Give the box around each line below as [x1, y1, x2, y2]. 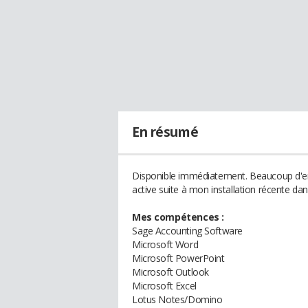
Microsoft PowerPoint [132, 252, 225, 265]
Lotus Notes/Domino [132, 293, 223, 306]
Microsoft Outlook [132, 265, 209, 278]
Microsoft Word [132, 238, 199, 251]
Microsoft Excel [132, 279, 197, 292]
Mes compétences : [132, 210, 224, 223]
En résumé [132, 123, 199, 141]
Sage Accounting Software [132, 224, 243, 237]
